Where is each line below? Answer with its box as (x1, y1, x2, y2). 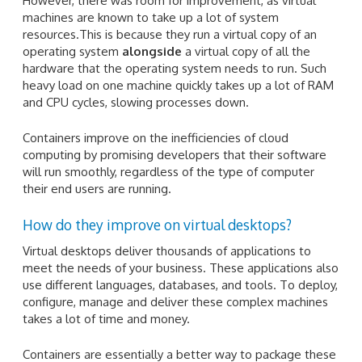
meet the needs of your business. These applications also (23, 260, 339, 276)
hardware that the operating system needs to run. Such (23, 61, 326, 77)
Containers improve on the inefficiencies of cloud (23, 129, 288, 145)
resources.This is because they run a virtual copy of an (23, 27, 317, 43)
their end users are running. (23, 180, 171, 196)
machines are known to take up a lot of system (23, 10, 279, 26)
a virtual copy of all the (182, 44, 310, 60)
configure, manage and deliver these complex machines (23, 294, 328, 310)
